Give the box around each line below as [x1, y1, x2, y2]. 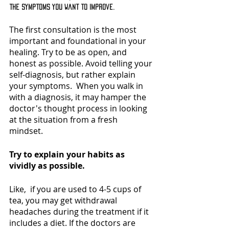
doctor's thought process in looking [9, 102, 149, 114]
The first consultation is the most [9, 24, 139, 35]
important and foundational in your [9, 35, 148, 47]
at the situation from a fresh [9, 113, 120, 125]
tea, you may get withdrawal [9, 194, 119, 206]
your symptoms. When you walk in [9, 80, 145, 91]
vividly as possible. [9, 159, 87, 171]
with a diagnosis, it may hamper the [9, 91, 148, 103]
